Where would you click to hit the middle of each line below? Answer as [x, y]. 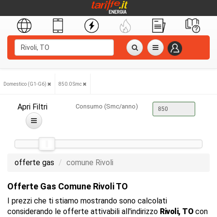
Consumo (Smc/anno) [107, 106]
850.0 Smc [71, 84]
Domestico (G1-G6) [25, 84]
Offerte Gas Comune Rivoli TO [68, 186]
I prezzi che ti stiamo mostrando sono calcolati [87, 201]
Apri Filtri [33, 107]
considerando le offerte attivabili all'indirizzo [84, 211]
